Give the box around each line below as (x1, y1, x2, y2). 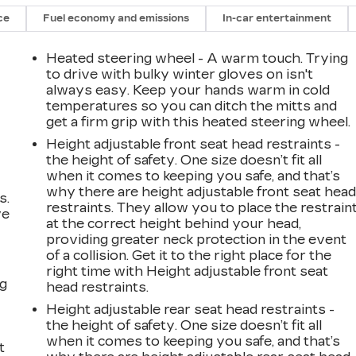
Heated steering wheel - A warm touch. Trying (46, 50, 349, 66)
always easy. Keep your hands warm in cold (46, 82, 331, 98)
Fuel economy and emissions (43, 12, 190, 24)
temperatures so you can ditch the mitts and (46, 98, 338, 114)
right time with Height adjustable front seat (46, 263, 329, 279)
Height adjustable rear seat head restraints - (46, 301, 335, 317)
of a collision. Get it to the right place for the (46, 247, 332, 263)
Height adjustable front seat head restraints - (46, 136, 341, 152)
